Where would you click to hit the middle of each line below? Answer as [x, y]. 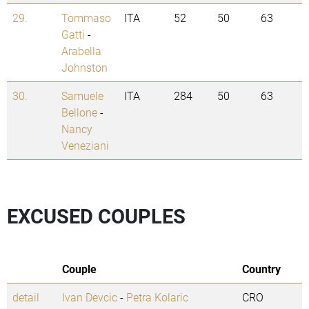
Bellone [79, 112]
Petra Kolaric [157, 297]
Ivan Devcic [90, 297]
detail [26, 297]
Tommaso [86, 18]
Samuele [82, 96]
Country [261, 269]
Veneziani [85, 146]
